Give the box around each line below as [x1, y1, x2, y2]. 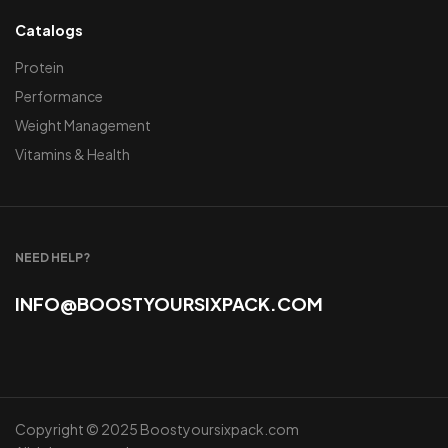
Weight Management [15, 115, 151, 134]
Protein [15, 57, 64, 76]
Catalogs [15, 20, 83, 39]
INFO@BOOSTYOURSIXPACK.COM [15, 291, 323, 315]
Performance [15, 86, 103, 105]
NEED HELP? [15, 249, 90, 265]
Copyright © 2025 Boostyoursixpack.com [15, 419, 299, 438]
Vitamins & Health [15, 144, 130, 163]
